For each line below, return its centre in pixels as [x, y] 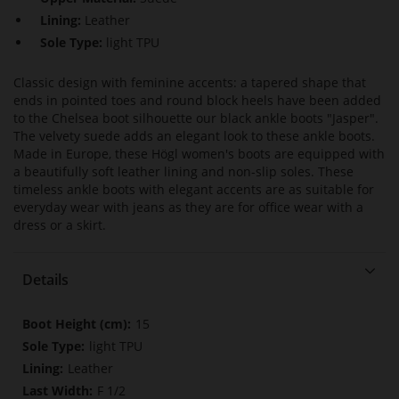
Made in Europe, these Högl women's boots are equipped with [199, 154]
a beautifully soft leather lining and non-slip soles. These [183, 172]
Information [57, 341]
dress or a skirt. [60, 225]
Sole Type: [73, 43]
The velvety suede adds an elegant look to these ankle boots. [194, 136]
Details [45, 280]
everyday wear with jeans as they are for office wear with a [188, 208]
